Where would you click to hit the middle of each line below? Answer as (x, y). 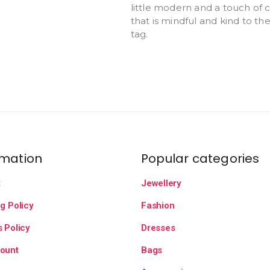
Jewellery (161, 183)
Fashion (158, 206)
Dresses (158, 228)
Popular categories (200, 159)
